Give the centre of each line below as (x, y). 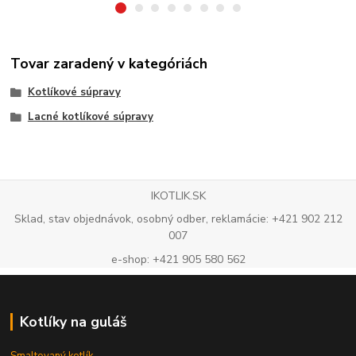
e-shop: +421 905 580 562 (178, 260)
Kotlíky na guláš (73, 322)
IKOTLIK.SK (178, 195)
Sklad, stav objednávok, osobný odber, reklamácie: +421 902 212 (178, 219)
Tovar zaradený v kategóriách (109, 64)
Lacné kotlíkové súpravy (90, 117)
